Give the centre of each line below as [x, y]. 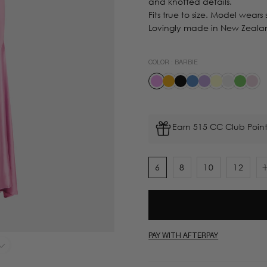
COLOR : [162, 62]
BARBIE [187, 62]
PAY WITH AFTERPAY [184, 235]
